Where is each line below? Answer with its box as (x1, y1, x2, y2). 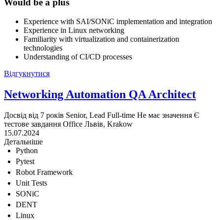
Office (63, 119, 82, 128)
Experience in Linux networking (24, 26, 124, 34)
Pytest (16, 157, 34, 165)
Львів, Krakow (84, 119, 133, 128)
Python (16, 146, 38, 155)
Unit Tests (16, 178, 47, 187)
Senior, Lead (66, 110, 105, 119)
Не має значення (137, 110, 192, 119)
